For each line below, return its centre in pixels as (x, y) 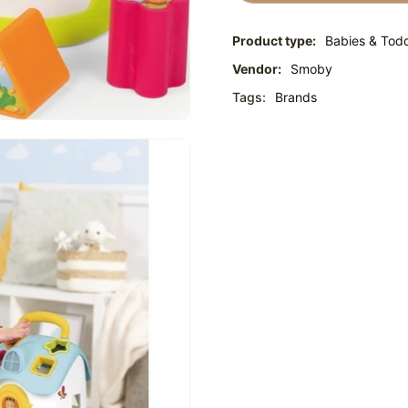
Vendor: (257, 69)
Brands (296, 97)
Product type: (274, 41)
